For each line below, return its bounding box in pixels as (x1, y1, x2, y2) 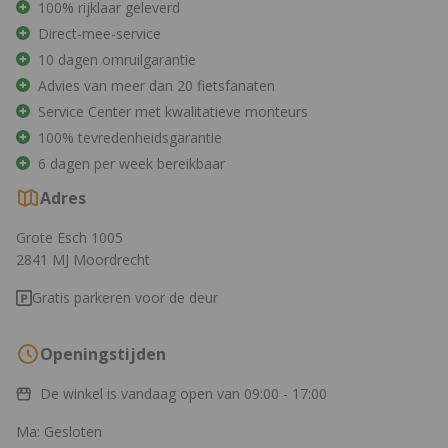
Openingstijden (40, 342, 166, 365)
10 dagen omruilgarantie (38, 49, 196, 69)
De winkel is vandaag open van (40, 383, 240, 403)
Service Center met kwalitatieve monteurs (38, 101, 308, 121)
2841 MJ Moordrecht (16, 249, 150, 269)
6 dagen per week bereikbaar (38, 153, 225, 173)
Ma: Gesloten (16, 421, 102, 441)
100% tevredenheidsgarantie (38, 127, 222, 147)
